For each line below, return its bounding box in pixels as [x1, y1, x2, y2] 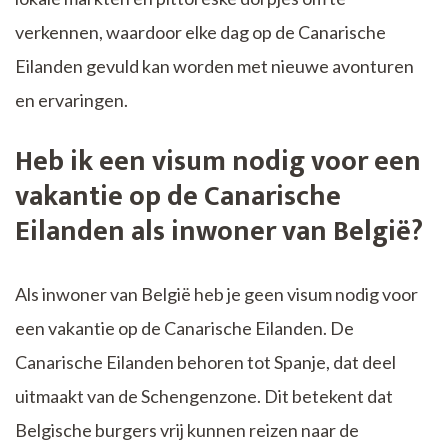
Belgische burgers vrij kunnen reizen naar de [15, 418, 359, 441]
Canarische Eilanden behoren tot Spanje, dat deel [15, 350, 396, 373]
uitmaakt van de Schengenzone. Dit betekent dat [15, 384, 393, 407]
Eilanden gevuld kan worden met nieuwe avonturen [15, 54, 414, 77]
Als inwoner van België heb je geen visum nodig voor [15, 282, 418, 305]
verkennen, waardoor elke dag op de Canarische [15, 20, 386, 43]
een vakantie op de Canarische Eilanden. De [15, 316, 354, 339]
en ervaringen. [15, 88, 128, 111]
